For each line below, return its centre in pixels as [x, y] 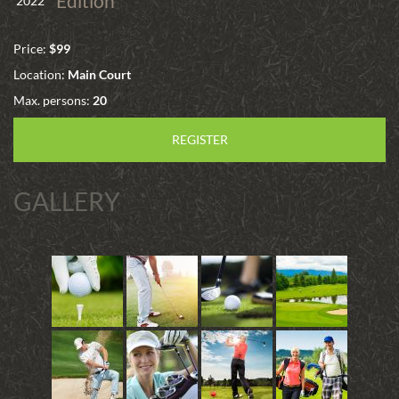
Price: [31, 49]
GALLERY [67, 202]
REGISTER [199, 140]
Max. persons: [53, 101]
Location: [41, 75]
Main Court [99, 75]
